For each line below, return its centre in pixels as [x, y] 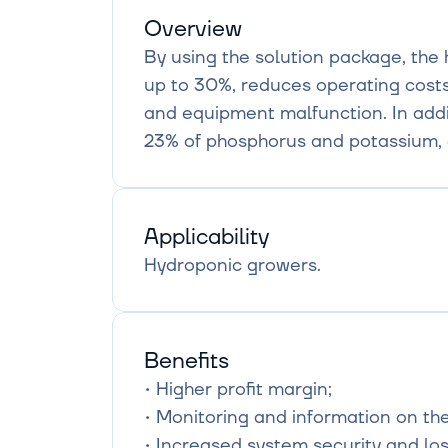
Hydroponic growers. [232, 265]
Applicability [206, 237]
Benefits [186, 361]
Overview [193, 29]
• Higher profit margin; [238, 389]
